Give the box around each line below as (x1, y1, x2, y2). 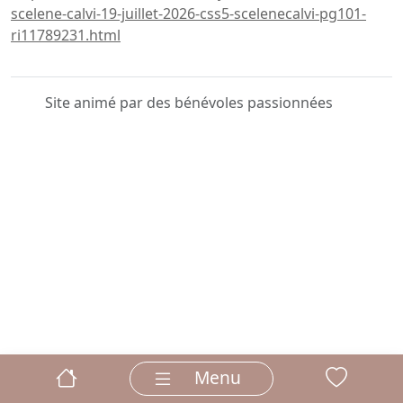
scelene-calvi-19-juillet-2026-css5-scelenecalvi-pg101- (11, 4, 366, 23)
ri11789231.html (11, 25, 121, 45)
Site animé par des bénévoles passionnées (45, 93, 333, 112)
